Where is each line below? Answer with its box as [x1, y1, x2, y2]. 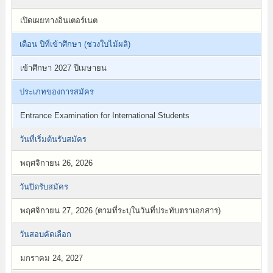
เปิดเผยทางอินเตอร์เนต [19, 16, 97, 25]
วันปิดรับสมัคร [19, 182, 68, 191]
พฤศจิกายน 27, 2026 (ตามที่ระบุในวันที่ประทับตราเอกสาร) [19, 206, 221, 215]
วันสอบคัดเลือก [19, 230, 71, 239]
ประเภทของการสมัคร [19, 87, 94, 96]
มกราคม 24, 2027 [19, 253, 83, 263]
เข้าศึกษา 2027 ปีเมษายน [19, 63, 107, 73]
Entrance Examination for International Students [19, 111, 190, 120]
